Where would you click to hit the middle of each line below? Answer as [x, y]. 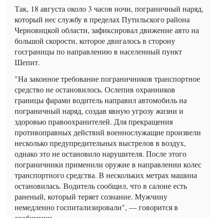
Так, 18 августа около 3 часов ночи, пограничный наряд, [109, 9]
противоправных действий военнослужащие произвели [108, 132]
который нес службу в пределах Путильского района [102, 19]
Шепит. [27, 62]
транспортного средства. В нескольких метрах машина [106, 175]
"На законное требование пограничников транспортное [107, 79]
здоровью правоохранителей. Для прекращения [94, 122]
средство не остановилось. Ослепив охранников [95, 90]
